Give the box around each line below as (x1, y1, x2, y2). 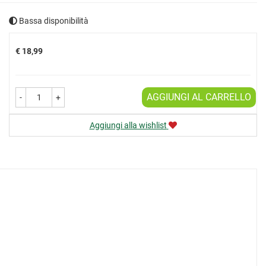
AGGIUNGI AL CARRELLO (147, 91, 251, 103)
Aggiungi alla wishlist (89, 121, 167, 130)
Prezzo (15, 27, 40, 37)
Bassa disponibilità (17, 16, 88, 26)
